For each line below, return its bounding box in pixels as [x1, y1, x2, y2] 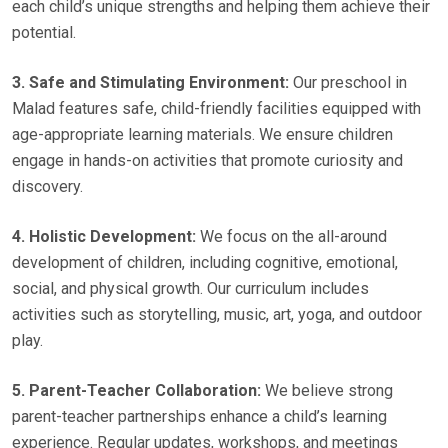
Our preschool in [289, 73, 407, 92]
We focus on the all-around [196, 227, 387, 246]
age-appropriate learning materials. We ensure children [12, 125, 393, 144]
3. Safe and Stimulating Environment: [12, 73, 289, 92]
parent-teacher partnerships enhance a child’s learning [12, 407, 387, 426]
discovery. [12, 177, 83, 196]
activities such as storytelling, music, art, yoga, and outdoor [12, 305, 422, 324]
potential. [12, 23, 76, 42]
